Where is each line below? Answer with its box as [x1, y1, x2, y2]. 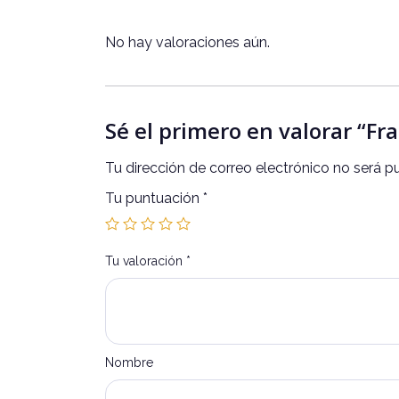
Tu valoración [105, 253, 186, 268]
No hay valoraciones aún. [105, 33, 270, 51]
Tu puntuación [105, 189, 203, 207]
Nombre [105, 354, 153, 370]
